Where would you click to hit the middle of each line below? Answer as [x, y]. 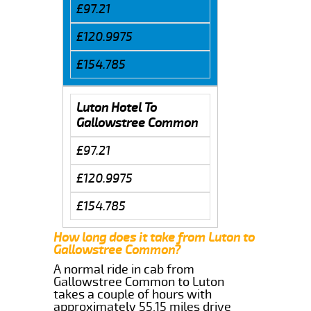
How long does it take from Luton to [154, 237]
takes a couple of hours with [133, 294]
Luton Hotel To [116, 107]
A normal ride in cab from [124, 269]
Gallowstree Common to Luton [139, 281]
